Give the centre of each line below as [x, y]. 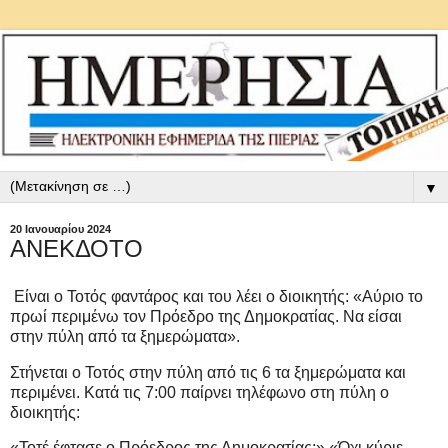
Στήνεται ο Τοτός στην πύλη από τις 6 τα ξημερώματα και [208, 372]
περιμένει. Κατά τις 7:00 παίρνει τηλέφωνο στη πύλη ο [199, 392]
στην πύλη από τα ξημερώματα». [125, 336]
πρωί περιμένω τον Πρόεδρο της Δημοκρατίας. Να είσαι [206, 316]
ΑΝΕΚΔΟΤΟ [76, 249]
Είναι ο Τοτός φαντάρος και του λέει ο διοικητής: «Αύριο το [216, 296]
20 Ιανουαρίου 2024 [60, 229]
